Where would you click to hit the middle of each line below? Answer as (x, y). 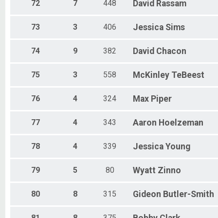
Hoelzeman (181, 123)
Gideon (147, 194)
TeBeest (188, 75)
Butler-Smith (189, 194)
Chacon (171, 51)
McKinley (151, 75)
